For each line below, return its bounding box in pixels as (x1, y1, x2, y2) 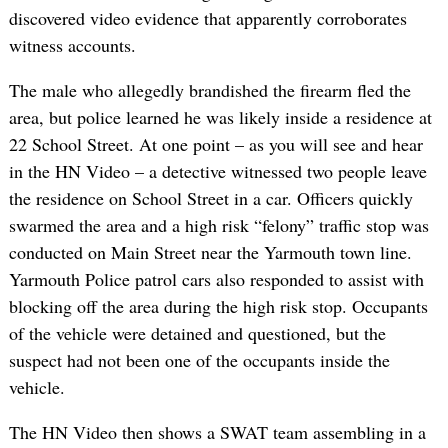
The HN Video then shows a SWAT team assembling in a (8, 420, 426, 445)
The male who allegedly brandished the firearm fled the (8, 78, 411, 103)
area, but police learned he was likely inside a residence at (8, 105, 432, 130)
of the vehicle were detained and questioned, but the (8, 321, 386, 346)
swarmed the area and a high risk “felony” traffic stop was (8, 213, 429, 238)
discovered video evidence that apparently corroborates (8, 6, 407, 31)
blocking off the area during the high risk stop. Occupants (8, 294, 428, 319)
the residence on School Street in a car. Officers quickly (8, 186, 413, 211)
